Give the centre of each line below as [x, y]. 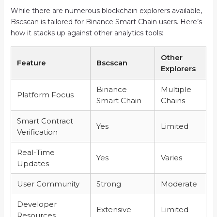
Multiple [176, 89]
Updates [33, 163]
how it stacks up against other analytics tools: [87, 33]
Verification [37, 132]
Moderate [179, 184]
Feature [31, 62]
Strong [108, 184]
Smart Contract [45, 121]
